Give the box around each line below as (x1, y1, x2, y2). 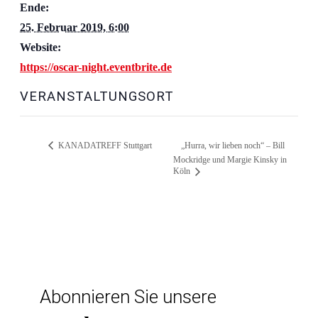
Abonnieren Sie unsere (40, 285, 217, 307)
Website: (20, 40, 61, 54)
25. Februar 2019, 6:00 (20, 21, 129, 34)
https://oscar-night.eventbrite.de (20, 60, 172, 74)
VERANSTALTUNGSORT (20, 89, 174, 105)
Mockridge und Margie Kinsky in (173, 155, 287, 165)
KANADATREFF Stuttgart (56, 140, 152, 150)
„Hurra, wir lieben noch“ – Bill (181, 140, 285, 150)
